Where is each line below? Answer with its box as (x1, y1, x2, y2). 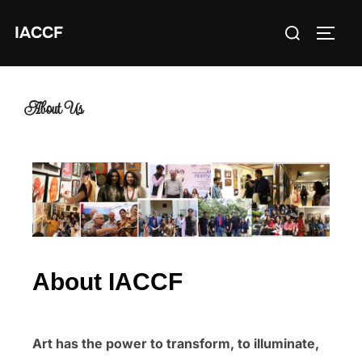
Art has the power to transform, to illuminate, (32, 335, 319, 351)
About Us (24, 95, 83, 120)
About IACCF (32, 267, 183, 295)
